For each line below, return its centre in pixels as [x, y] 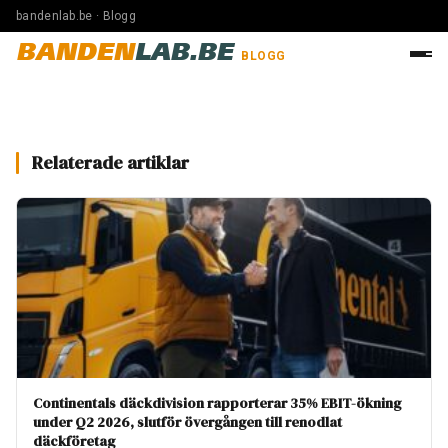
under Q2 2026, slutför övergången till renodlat [187, 422]
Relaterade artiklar [110, 162]
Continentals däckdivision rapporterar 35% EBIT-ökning [217, 403]
